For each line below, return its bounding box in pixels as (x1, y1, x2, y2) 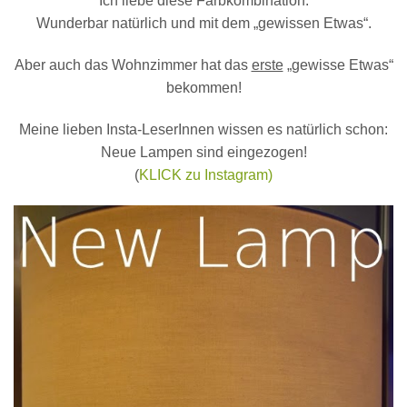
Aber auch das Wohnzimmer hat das (14, 56, 252, 73)
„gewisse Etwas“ (283, 56, 393, 73)
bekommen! (165, 79, 242, 95)
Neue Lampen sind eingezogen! (100, 144, 307, 160)
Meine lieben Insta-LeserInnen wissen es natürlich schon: (19, 121, 388, 137)
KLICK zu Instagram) (139, 166, 273, 183)
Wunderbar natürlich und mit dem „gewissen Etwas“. (35, 15, 372, 32)
